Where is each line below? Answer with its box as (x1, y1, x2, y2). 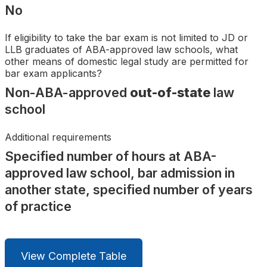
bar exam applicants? (5, 67, 102, 79)
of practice (5, 198, 72, 215)
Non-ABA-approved (5, 84, 130, 100)
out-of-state (130, 84, 210, 100)
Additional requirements (5, 131, 111, 144)
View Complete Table (21, 249, 126, 262)
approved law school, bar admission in (5, 165, 235, 181)
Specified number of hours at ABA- (5, 148, 217, 164)
